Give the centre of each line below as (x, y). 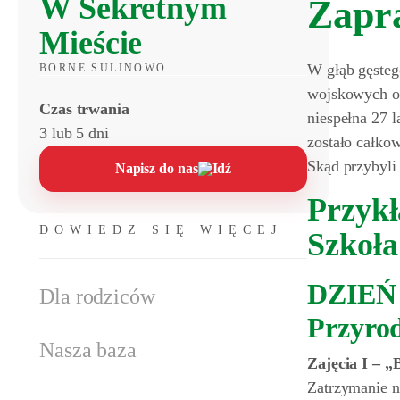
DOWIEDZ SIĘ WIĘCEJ (161, 230)
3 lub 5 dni (74, 133)
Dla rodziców (97, 296)
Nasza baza (88, 350)
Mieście (91, 43)
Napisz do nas (156, 168)
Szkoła (353, 245)
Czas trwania (84, 109)
